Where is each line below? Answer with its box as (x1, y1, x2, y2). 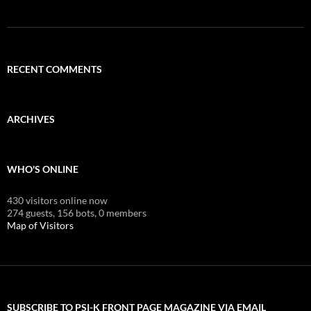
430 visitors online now (7, 194, 108, 206)
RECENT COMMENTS (7, 62, 102, 75)
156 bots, (57, 206, 96, 219)
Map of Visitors (7, 219, 74, 231)
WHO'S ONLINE (7, 162, 78, 175)
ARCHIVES (7, 112, 55, 125)
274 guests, (7, 206, 55, 219)
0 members (99, 206, 146, 219)
